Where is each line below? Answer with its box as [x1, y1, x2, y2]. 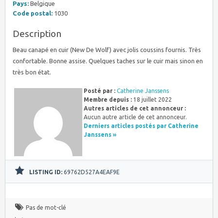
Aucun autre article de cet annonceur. [84, 113, 187, 120]
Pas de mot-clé [26, 204, 66, 211]
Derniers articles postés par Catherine [84, 122, 199, 129]
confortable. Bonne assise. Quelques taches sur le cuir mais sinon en [13, 57, 203, 64]
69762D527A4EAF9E [62, 168, 120, 175]
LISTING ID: [29, 168, 62, 175]
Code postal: [13, 9, 53, 17]
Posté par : [84, 87, 115, 94]
